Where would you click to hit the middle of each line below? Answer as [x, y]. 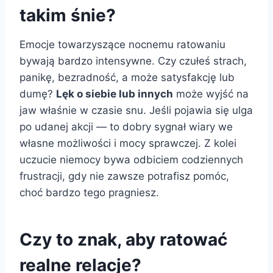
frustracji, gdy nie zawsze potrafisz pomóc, [124, 176]
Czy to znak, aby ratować [123, 239]
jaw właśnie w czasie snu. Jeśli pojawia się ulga [136, 110]
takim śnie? [68, 15]
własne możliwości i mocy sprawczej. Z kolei [128, 143]
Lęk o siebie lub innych [115, 94]
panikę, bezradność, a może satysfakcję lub [127, 77]
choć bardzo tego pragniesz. [89, 192]
